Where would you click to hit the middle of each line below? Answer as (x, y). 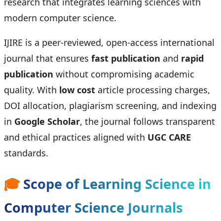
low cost (77, 90)
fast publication (126, 58)
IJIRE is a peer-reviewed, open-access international (109, 43)
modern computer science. (60, 18)
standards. (26, 153)
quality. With (32, 90)
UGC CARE (169, 137)
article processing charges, (153, 90)
